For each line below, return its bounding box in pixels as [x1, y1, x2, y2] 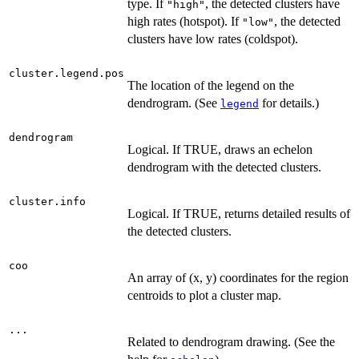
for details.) [259, 96, 319, 111]
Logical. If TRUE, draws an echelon [127, 143, 313, 157]
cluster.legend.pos [9, 67, 124, 80]
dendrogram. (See [127, 96, 220, 111]
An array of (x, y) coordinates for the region [127, 271, 349, 285]
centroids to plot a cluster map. [127, 288, 281, 303]
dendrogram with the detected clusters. [127, 160, 321, 175]
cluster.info [9, 196, 86, 208]
